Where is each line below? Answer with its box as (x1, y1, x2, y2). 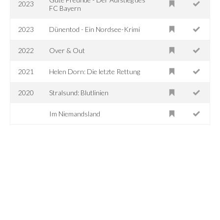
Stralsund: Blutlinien (49, 88, 109, 97)
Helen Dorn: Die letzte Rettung (49, 67, 140, 76)
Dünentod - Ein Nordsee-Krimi (49, 25, 140, 33)
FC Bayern (49, 3, 82, 12)
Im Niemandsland (49, 109, 101, 118)
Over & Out (49, 46, 85, 55)
